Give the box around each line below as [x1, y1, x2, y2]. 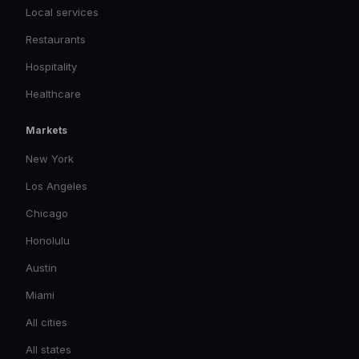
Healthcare [26, 87, 81, 100]
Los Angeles [26, 179, 87, 192]
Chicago [26, 207, 68, 220]
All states [26, 343, 71, 356]
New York [26, 152, 74, 165]
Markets [26, 124, 67, 136]
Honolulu [26, 234, 70, 247]
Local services [26, 6, 99, 18]
